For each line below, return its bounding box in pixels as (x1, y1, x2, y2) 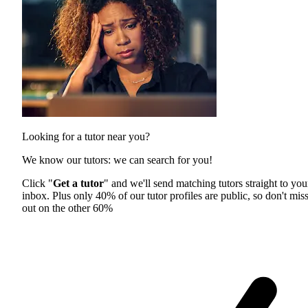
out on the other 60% (22, 201, 113, 214)
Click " (22, 177, 53, 189)
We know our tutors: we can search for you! (22, 153, 212, 166)
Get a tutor (53, 177, 104, 189)
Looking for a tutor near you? (22, 130, 150, 142)
